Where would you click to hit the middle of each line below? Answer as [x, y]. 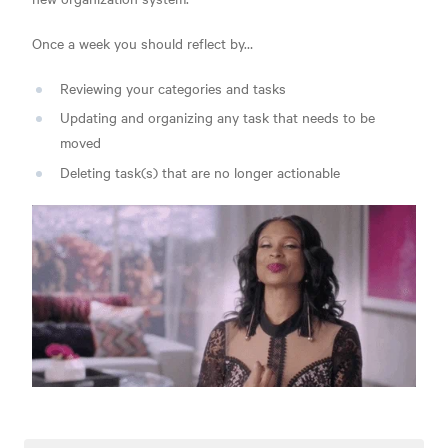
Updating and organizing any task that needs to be [217, 117]
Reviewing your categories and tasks [173, 87]
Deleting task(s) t [113, 172]
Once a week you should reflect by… [142, 42]
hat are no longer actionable [253, 172]
